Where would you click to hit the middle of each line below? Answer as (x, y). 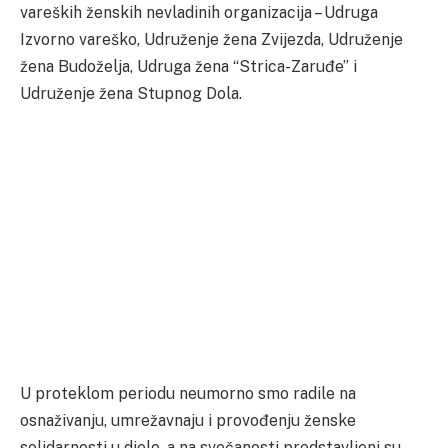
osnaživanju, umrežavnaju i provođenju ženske (188, 421)
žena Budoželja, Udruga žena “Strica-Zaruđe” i (188, 67)
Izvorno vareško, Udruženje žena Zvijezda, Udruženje (211, 40)
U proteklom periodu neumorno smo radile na (188, 394)
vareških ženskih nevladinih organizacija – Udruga (199, 13)
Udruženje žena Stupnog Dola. (131, 94)
